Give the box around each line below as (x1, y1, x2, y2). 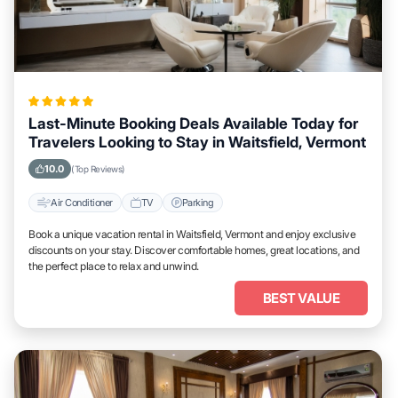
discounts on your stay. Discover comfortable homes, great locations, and (28, 243, 360, 257)
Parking (181, 195, 214, 209)
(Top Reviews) (71, 163, 125, 174)
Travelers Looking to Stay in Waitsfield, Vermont (28, 133, 366, 151)
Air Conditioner (51, 195, 113, 209)
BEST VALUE (262, 290, 340, 306)
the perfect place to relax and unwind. (28, 259, 199, 273)
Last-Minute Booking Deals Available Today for (28, 115, 358, 132)
